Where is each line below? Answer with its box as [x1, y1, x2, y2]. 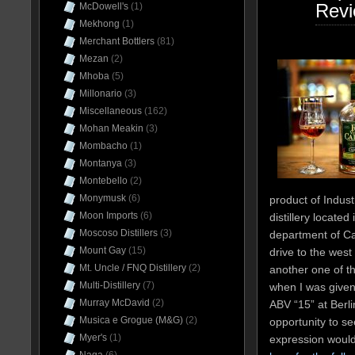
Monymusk [79, 193, 126, 204]
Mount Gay [79, 245, 126, 256]
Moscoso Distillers [79, 227, 158, 239]
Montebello [79, 175, 128, 186]
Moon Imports [79, 210, 138, 221]
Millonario [79, 88, 122, 99]
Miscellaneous [79, 105, 142, 116]
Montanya [79, 158, 122, 169]
